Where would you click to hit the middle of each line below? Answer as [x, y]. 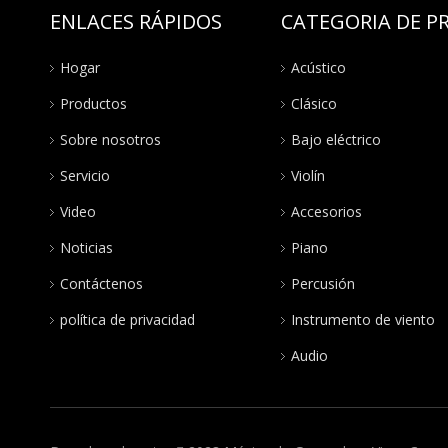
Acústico [318, 67]
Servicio [85, 175]
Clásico [313, 103]
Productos [93, 103]
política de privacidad [127, 319]
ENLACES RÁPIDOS [136, 21]
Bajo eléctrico [335, 139]
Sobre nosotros [110, 139]
